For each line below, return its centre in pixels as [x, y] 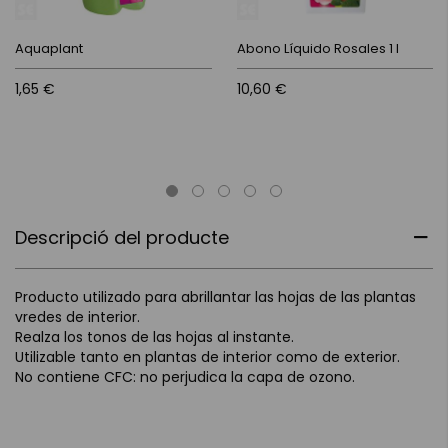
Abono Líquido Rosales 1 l [317, 48]
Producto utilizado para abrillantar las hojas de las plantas [215, 296]
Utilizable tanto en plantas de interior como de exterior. [207, 356]
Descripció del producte [122, 237]
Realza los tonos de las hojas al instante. [154, 336]
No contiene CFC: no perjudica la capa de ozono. [185, 376]
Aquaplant [49, 48]
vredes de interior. [77, 316]
